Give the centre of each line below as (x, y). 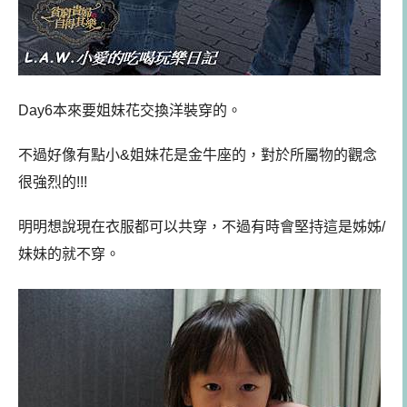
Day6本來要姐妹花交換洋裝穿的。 (130, 111)
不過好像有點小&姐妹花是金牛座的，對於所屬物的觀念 (198, 155)
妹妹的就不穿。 (69, 253)
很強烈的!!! (53, 183)
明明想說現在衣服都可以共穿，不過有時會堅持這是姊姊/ (202, 226)
